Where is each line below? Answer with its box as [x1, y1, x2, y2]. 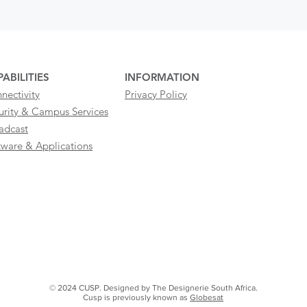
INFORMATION [125, 71, 199, 84]
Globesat [190, 293, 223, 302]
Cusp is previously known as [83, 293, 190, 302]
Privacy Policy [125, 88, 187, 101]
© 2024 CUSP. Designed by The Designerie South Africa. [49, 283, 258, 293]
